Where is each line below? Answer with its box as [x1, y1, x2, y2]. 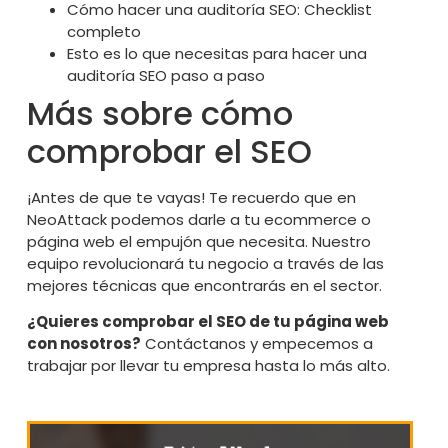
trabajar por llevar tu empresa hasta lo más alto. [26, 354, 390, 376]
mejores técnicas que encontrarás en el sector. [26, 274, 382, 296]
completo [66, 20, 141, 42]
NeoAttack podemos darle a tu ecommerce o [26, 208, 371, 230]
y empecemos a [245, 332, 373, 354]
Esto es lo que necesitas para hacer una [66, 42, 367, 64]
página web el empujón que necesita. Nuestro [26, 230, 371, 252]
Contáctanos [144, 332, 246, 354]
